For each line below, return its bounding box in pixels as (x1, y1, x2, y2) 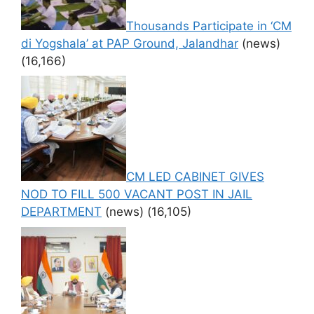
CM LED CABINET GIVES (126, 170, 264, 184)
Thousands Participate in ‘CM (126, 18, 292, 33)
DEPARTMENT (21, 205, 102, 219)
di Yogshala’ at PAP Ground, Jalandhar (21, 36, 238, 50)
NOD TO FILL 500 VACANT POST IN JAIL (21, 187, 252, 201)
